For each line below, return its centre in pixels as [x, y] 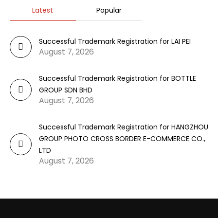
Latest [43, 10]
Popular [109, 10]
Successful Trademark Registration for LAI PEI [115, 41]
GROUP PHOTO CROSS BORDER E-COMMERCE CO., [122, 139]
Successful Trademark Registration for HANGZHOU [124, 127]
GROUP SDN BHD [66, 90]
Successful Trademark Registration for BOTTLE [118, 78]
